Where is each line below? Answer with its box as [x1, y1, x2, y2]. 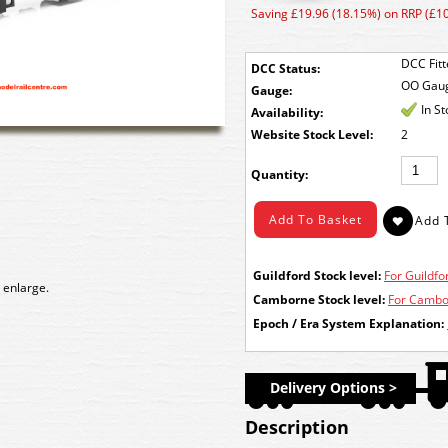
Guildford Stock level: [253, 267, 381, 284]
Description [245, 415, 349, 439]
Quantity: [251, 166, 308, 183]
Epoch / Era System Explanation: [253, 315, 444, 332]
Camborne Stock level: [253, 291, 385, 308]
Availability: [251, 104, 323, 121]
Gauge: [251, 82, 292, 99]
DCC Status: [251, 60, 320, 77]
